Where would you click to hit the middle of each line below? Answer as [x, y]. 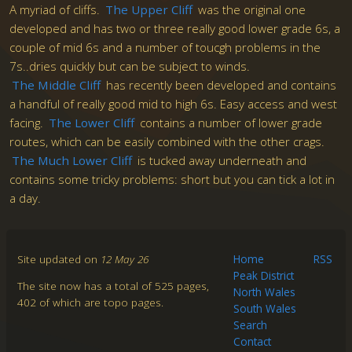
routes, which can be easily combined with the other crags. [167, 142]
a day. [26, 198]
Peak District [264, 275]
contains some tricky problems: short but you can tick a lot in [172, 180]
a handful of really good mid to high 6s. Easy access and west [174, 104]
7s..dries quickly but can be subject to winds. [130, 66]
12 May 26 [124, 258]
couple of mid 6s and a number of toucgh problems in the [165, 48]
